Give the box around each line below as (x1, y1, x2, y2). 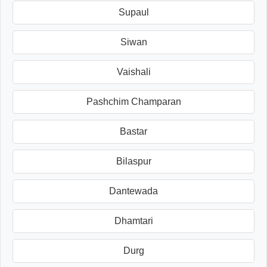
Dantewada (109, 185, 158, 196)
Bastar (120, 126, 147, 136)
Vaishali (116, 66, 151, 77)
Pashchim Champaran (86, 96, 181, 107)
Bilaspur (116, 156, 151, 166)
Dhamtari (114, 215, 153, 226)
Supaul (118, 7, 149, 17)
